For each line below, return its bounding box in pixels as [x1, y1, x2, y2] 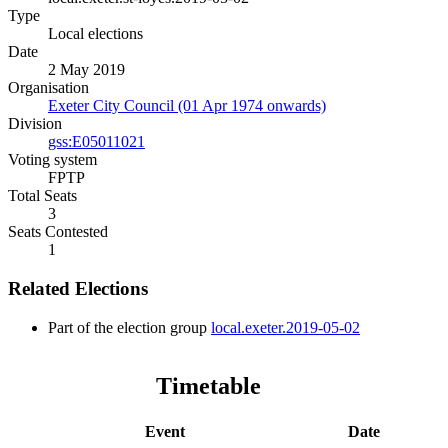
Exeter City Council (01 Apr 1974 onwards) [48, 97, 326, 115]
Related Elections [8, 278, 148, 300]
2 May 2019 [48, 61, 125, 79]
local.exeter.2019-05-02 [211, 318, 360, 336]
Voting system [8, 151, 97, 169]
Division [8, 115, 62, 133]
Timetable [155, 372, 261, 399]
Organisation [8, 79, 89, 97]
